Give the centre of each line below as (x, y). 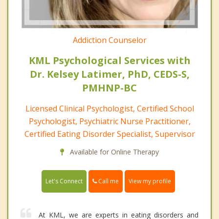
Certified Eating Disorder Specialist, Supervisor (109, 134)
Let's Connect (64, 181)
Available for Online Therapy (113, 152)
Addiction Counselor (109, 40)
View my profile (150, 181)
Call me (108, 181)
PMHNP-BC (109, 88)
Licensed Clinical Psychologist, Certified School (109, 108)
